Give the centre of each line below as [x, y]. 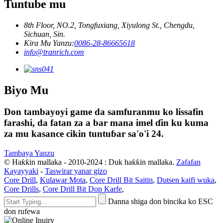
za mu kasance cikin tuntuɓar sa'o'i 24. [84, 134]
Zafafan [188, 162]
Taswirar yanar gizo [76, 171]
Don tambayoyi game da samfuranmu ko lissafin [104, 112]
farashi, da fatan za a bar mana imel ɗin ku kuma [106, 123]
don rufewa [22, 212]
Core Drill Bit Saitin [121, 180]
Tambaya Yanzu [29, 153]
